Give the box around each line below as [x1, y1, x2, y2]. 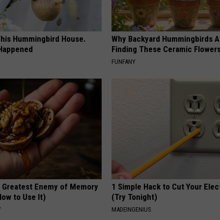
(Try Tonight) [111, 192, 158, 202]
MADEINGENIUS [111, 205, 152, 213]
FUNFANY [111, 57, 136, 65]
